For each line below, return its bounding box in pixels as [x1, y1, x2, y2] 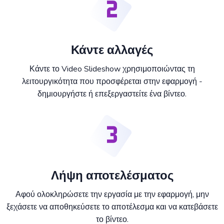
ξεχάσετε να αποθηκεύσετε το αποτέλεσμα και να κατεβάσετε [6, 201, 218, 213]
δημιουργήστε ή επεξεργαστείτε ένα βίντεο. [37, 88, 186, 100]
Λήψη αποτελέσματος [50, 167, 173, 184]
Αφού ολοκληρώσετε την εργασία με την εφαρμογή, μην [15, 189, 209, 200]
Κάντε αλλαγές [71, 42, 153, 58]
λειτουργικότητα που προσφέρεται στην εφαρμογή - [21, 76, 202, 87]
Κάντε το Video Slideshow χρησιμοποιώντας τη [29, 63, 195, 75]
